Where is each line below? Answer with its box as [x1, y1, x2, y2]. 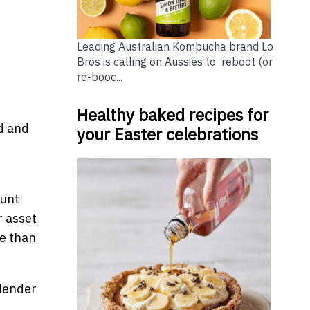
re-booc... [76, 69, 122, 84]
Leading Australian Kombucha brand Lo [76, 39, 273, 53]
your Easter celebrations [76, 122, 258, 145]
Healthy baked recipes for [76, 103, 268, 126]
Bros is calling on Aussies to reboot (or [76, 54, 273, 69]
